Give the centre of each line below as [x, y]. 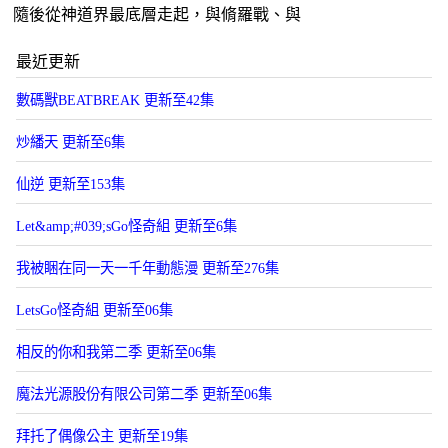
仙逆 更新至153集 [70, 184]
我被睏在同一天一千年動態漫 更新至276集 [147, 268]
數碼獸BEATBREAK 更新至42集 [115, 100]
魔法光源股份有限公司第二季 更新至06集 [144, 394]
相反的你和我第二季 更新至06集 [116, 352]
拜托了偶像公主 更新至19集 [102, 436]
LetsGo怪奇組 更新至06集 [94, 310]
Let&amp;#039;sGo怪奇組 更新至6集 [126, 226]
